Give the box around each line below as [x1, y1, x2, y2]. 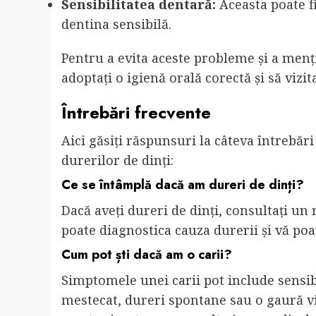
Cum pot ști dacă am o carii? [61, 245, 232, 265]
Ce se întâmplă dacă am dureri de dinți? [61, 176, 304, 195]
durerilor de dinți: [61, 152, 174, 169]
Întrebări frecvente [61, 100, 211, 126]
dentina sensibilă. [61, 16, 171, 33]
